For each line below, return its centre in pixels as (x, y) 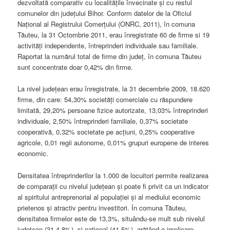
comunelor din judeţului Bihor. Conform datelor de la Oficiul (105, 13)
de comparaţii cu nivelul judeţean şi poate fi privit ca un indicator (113, 186)
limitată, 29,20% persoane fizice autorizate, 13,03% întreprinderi (113, 110)
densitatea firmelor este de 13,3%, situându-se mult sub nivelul (111, 218)
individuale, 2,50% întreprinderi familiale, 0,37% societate (103, 121)
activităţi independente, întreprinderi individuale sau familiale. (108, 46)
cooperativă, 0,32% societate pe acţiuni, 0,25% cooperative (106, 132)
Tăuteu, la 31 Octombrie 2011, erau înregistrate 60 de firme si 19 (114, 35)
